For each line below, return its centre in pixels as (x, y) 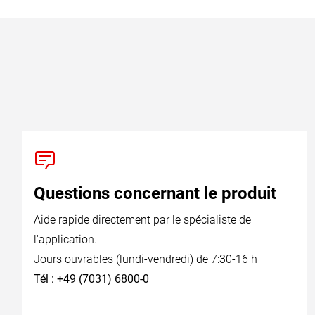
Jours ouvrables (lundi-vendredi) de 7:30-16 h (146, 259)
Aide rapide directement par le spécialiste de (142, 220)
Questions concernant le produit (155, 193)
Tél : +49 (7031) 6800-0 (91, 279)
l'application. (65, 239)
